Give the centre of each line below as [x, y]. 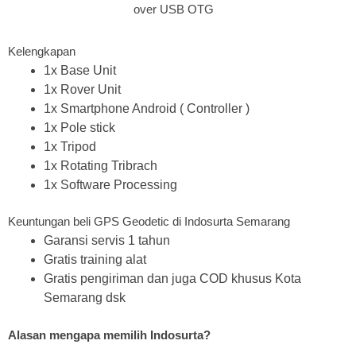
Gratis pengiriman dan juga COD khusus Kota [172, 279]
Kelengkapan [42, 51]
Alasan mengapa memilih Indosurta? [109, 335]
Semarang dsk [85, 298]
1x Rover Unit [82, 89]
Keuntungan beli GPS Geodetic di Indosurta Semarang [149, 222]
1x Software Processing [110, 184]
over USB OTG [173, 10]
